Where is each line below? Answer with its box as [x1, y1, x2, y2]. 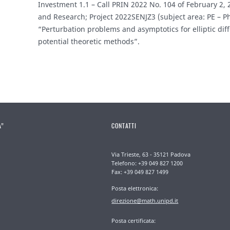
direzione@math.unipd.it [111, 197, 179, 205]
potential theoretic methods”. [38, 36, 140, 47]
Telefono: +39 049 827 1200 [111, 159, 183, 167]
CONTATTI [111, 121, 137, 130]
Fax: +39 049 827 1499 [111, 168, 169, 176]
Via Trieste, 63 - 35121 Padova [111, 150, 191, 159]
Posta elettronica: [111, 184, 159, 193]
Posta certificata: [111, 217, 156, 225]
